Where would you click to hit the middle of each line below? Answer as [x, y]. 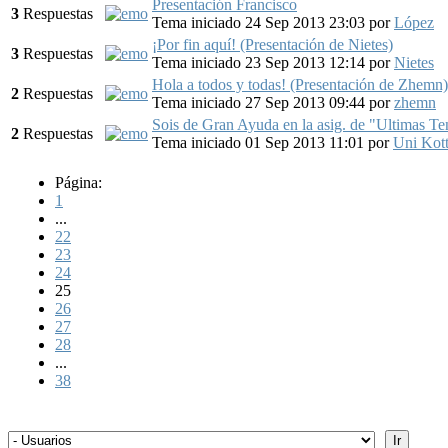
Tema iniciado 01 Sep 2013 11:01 [260, 142]
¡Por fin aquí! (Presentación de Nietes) [272, 44]
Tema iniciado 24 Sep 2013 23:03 [260, 22]
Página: [78, 182]
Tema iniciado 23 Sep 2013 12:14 [260, 62]
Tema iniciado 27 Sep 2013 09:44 [260, 102]
